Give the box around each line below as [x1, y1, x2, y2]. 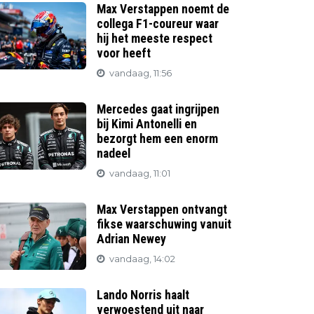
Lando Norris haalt [97, 288, 190, 302]
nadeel [97, 146, 131, 161]
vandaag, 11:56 [109, 68, 172, 78]
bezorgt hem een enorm [97, 132, 219, 146]
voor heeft [97, 46, 151, 60]
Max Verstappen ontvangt [97, 203, 228, 217]
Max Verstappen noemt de [97, 2, 230, 16]
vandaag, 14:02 [109, 254, 176, 264]
